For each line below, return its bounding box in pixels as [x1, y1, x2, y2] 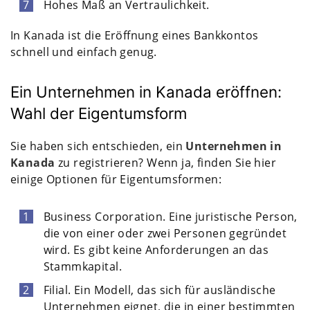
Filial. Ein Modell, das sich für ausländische [43, 282, 276, 298]
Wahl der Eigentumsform [10, 103, 187, 122]
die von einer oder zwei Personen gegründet [43, 225, 287, 241]
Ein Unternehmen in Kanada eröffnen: [10, 82, 282, 101]
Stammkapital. [43, 258, 122, 274]
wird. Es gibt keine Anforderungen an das [43, 241, 269, 257]
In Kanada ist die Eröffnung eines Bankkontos [10, 27, 259, 43]
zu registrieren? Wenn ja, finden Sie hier [55, 154, 277, 170]
